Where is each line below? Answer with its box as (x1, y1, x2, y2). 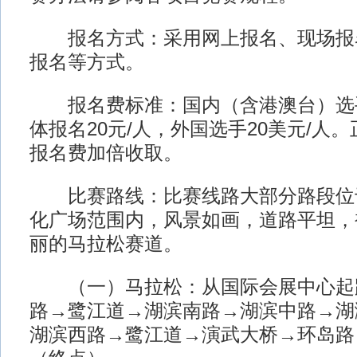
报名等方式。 (29, 52, 144, 73)
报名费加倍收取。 (29, 143, 182, 163)
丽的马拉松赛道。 (29, 233, 182, 254)
